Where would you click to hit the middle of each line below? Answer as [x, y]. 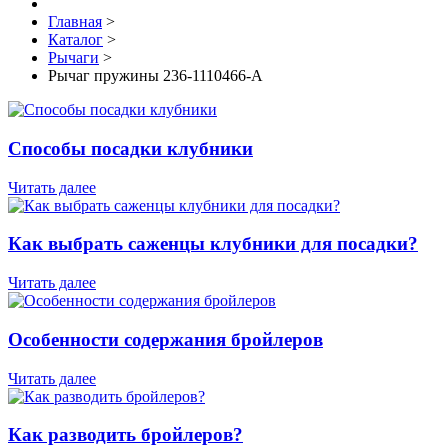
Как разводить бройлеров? [125, 435]
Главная [75, 22]
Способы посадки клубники [130, 148]
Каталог [75, 40]
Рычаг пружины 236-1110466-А [155, 76]
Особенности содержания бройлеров [165, 339]
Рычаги [73, 58]
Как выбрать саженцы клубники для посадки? [213, 244]
